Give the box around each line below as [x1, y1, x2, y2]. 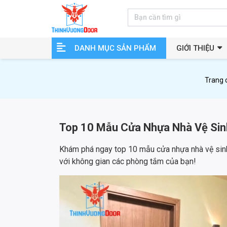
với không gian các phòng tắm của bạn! [59, 156, 196, 166]
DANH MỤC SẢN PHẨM [74, 43, 156, 53]
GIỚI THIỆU [176, 43, 214, 53]
